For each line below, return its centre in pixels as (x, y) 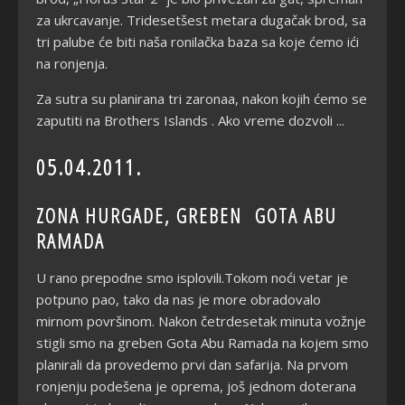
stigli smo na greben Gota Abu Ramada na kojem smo (202, 342)
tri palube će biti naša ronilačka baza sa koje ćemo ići (198, 41)
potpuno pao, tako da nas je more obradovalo (179, 299)
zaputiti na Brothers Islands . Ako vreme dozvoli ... (192, 120)
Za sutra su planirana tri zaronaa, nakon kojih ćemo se (202, 98)
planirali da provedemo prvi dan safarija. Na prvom (192, 364)
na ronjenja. (74, 63)
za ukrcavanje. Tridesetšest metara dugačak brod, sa (201, 19)
